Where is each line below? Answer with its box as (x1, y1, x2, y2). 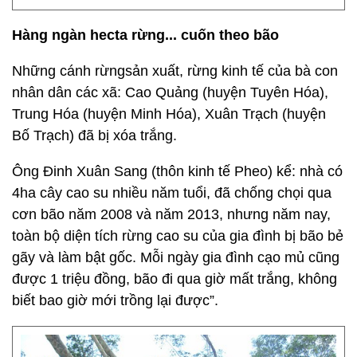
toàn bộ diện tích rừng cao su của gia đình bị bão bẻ (12, 228, 343, 244)
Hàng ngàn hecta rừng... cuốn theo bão (12, 27, 279, 43)
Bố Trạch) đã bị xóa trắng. (12, 127, 177, 143)
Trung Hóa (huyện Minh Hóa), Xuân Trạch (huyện (12, 106, 326, 122)
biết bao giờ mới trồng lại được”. (12, 292, 218, 308)
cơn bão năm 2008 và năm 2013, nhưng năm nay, (12, 206, 331, 222)
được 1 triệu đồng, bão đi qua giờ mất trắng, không (12, 271, 337, 287)
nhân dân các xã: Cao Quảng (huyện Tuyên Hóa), (12, 84, 328, 100)
